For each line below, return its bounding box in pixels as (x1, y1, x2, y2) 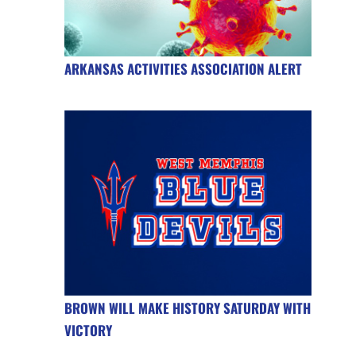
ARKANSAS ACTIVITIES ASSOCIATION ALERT (64, 59, 302, 79)
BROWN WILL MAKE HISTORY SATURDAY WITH (64, 298, 311, 319)
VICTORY (64, 320, 112, 341)
